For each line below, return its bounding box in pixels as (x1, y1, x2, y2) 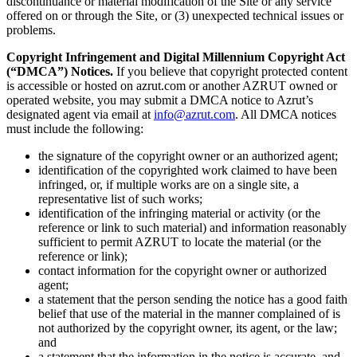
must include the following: (6, 121, 143, 135)
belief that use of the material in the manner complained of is (38, 306, 340, 320)
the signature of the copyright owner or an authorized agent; (38, 148, 338, 163)
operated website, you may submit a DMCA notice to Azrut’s (6, 92, 313, 107)
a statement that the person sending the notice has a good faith (38, 292, 347, 306)
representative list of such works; (38, 191, 202, 206)
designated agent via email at (6, 107, 151, 121)
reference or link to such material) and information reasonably (38, 220, 347, 234)
